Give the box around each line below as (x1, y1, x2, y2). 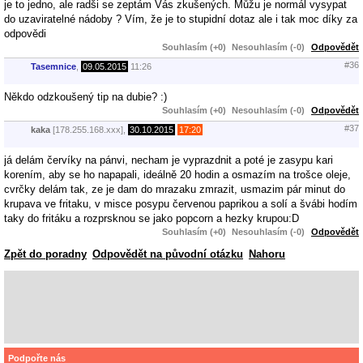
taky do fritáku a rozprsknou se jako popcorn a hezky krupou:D (4, 211, 299, 224)
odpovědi (4, 27, 46, 40)
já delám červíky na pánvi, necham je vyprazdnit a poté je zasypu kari (4, 153, 333, 166)
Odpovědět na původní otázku (92, 247, 243, 260)
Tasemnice (31, 62, 76, 72)
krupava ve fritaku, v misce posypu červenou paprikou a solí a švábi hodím (4, 197, 357, 210)
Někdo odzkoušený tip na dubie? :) (4, 90, 167, 103)
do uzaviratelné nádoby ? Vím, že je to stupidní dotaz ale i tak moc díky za (4, 12, 357, 25)
